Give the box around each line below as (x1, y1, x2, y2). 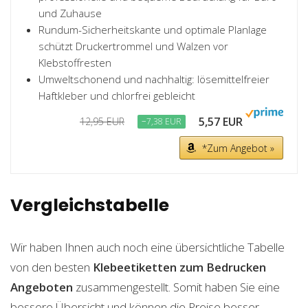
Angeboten (10, 279, 73, 295)
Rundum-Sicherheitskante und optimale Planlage (38, 23, 267, 36)
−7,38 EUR (142, 115, 181, 127)
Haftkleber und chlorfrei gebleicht (38, 89, 195, 102)
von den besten (10, 259, 93, 275)
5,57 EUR (199, 114, 243, 129)
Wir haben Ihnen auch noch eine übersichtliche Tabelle (10, 239, 285, 255)
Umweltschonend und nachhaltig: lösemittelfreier (38, 72, 269, 86)
